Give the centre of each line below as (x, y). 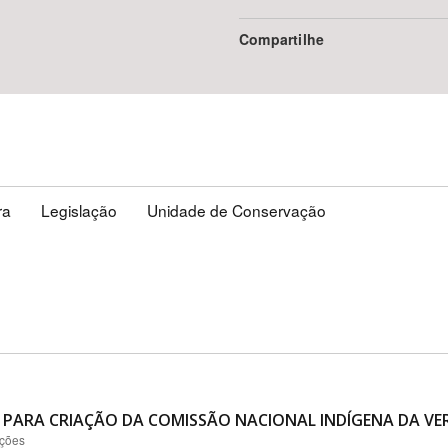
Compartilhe (282, 39)
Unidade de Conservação (236, 210)
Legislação (79, 210)
